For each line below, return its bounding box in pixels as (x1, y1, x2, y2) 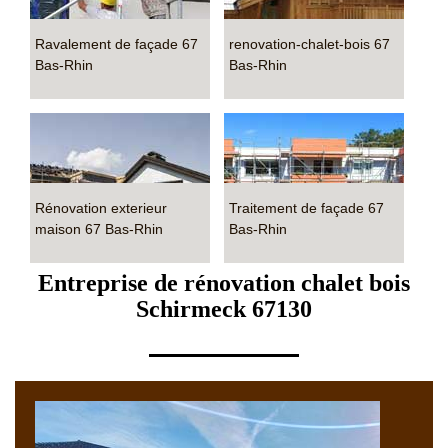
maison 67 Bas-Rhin (35, 221, 163, 237)
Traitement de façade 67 (229, 200, 384, 216)
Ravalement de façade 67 (35, 36, 198, 52)
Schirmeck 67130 (136, 296, 312, 322)
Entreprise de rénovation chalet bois (38, 270, 410, 296)
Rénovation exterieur (35, 200, 167, 216)
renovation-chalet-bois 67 (229, 36, 390, 52)
